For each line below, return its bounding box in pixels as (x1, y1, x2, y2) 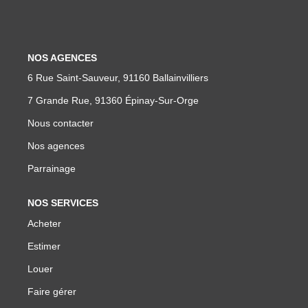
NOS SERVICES (27, 197, 98, 209)
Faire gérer (27, 285, 76, 297)
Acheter (27, 217, 61, 229)
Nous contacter (27, 118, 93, 129)
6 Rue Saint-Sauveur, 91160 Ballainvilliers (27, 72, 208, 84)
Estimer (27, 240, 60, 252)
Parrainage (27, 163, 76, 175)
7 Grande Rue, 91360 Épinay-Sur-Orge (27, 95, 199, 107)
